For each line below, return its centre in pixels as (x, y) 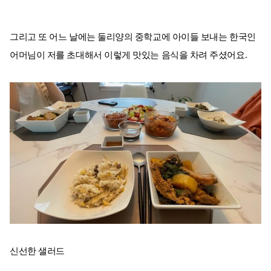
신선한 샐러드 (37, 251)
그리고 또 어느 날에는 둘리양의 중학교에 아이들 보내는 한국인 (133, 37)
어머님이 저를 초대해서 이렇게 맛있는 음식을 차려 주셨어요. (129, 55)
